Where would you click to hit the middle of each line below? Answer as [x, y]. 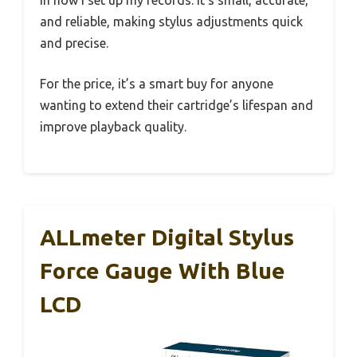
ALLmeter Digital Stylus [167, 237]
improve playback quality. [113, 126]
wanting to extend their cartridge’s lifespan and [177, 105]
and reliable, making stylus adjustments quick [171, 21]
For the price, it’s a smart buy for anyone [157, 83]
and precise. [74, 43]
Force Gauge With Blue [163, 270]
